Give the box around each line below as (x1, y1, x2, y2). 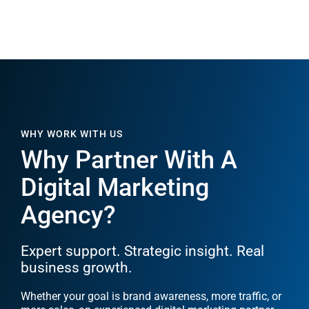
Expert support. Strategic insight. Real (21, 243, 264, 260)
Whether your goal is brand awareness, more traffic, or (21, 290, 281, 303)
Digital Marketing (21, 173, 209, 203)
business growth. (21, 259, 132, 277)
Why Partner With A (21, 146, 237, 175)
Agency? (21, 201, 116, 230)
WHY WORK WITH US (21, 128, 123, 140)
